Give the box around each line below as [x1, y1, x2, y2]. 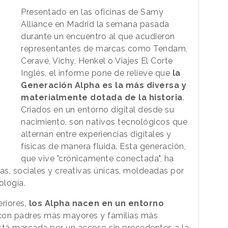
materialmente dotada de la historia [21, 92, 183, 102]
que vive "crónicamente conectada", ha [21, 153, 174, 163]
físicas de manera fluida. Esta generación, [21, 141, 186, 151]
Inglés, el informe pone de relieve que [21, 68, 173, 78]
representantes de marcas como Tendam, [21, 43, 188, 53]
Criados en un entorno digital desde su [21, 104, 175, 115]
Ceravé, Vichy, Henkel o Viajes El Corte [21, 55, 173, 66]
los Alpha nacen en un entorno [28, 198, 164, 208]
